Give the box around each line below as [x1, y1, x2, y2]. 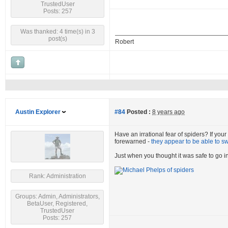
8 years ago [152, 108, 185, 116]
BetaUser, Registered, [27, 200, 88, 207]
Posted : [125, 108, 151, 116]
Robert [115, 38, 134, 45]
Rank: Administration [28, 173, 86, 180]
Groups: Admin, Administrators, [15, 193, 100, 200]
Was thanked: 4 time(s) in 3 [20, 28, 95, 35]
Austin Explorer [15, 108, 61, 116]
